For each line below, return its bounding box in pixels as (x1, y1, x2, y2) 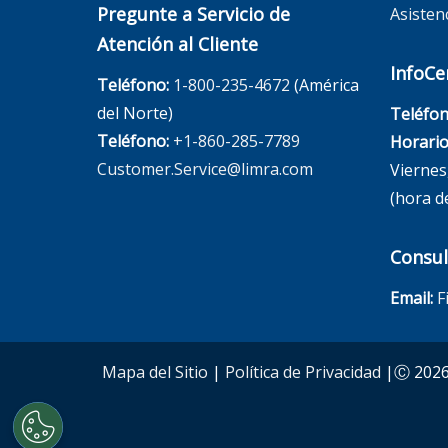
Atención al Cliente (97, 31, 258, 56)
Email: (389, 286, 433, 309)
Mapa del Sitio (102, 360, 208, 383)
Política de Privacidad (225, 360, 381, 383)
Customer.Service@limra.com (97, 157, 313, 180)
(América (290, 73, 359, 96)
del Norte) (97, 101, 173, 124)
